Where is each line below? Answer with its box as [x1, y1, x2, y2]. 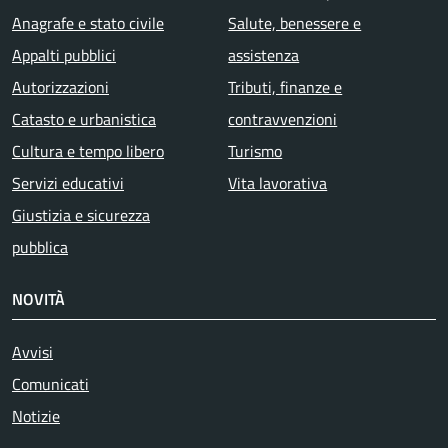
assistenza [228, 43, 300, 68]
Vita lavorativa [228, 171, 328, 196]
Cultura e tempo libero [12, 139, 164, 164]
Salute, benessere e [228, 11, 362, 36]
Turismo [228, 139, 283, 164]
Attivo [76, 339, 118, 364]
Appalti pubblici [12, 43, 116, 68]
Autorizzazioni [12, 75, 109, 100]
